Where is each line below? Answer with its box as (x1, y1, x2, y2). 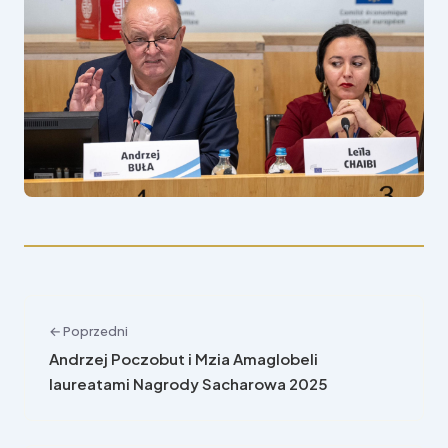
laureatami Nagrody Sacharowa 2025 (49, 373, 328, 393)
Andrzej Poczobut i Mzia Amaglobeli (49, 348, 318, 368)
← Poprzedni (49, 322, 128, 339)
